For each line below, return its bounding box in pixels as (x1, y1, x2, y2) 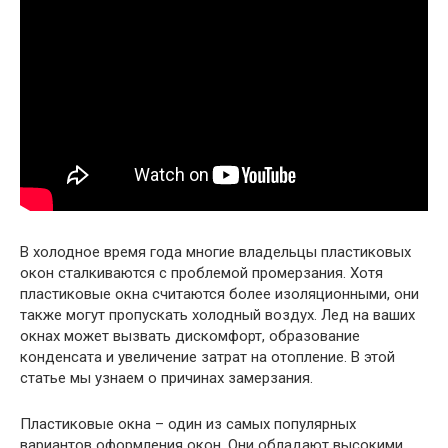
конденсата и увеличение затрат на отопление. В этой (20, 348, 395, 367)
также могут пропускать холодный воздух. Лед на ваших (20, 306, 415, 325)
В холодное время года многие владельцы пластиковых (20, 243, 411, 262)
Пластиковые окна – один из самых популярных (20, 415, 356, 434)
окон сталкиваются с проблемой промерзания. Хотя (20, 264, 383, 283)
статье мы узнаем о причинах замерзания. (20, 369, 313, 388)
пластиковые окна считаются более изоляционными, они (20, 285, 419, 304)
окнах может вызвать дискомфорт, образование (20, 327, 360, 346)
